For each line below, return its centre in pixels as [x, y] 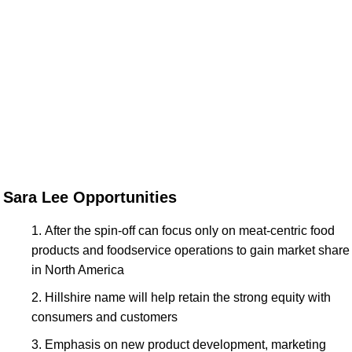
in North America [78, 269]
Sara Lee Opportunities [90, 197]
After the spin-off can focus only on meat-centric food [190, 230]
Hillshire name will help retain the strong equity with [188, 297]
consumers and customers [104, 317]
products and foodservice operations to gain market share [191, 250]
